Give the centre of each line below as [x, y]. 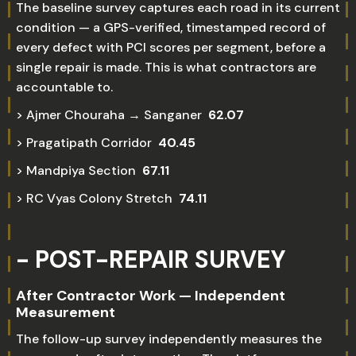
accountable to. [64, 87]
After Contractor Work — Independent [151, 296]
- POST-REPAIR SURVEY [151, 259]
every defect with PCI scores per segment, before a [171, 47]
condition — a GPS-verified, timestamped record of [171, 27]
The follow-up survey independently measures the [169, 339]
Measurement [66, 312]
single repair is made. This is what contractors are [166, 67]
